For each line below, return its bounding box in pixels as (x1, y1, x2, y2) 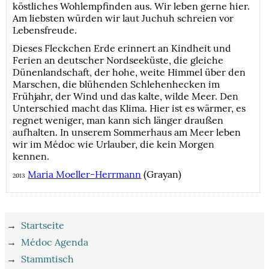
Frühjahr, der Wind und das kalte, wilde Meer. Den (13, 90, 239, 103)
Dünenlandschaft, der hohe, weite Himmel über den (13, 66, 246, 79)
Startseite (21, 219, 65, 232)
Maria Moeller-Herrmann (28, 168, 142, 181)
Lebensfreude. (13, 24, 77, 37)
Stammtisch (21, 253, 74, 265)
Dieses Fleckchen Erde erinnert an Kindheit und (13, 42, 232, 55)
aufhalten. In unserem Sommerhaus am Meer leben (13, 126, 241, 139)
